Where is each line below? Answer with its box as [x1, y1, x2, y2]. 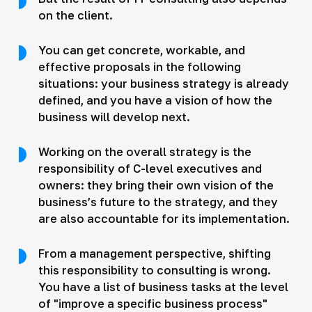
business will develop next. [38, 109, 190, 124]
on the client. [38, 8, 113, 22]
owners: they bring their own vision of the [38, 178, 274, 192]
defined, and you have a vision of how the [38, 93, 272, 107]
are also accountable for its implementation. [38, 211, 290, 226]
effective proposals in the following [38, 59, 241, 74]
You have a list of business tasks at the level [38, 279, 288, 294]
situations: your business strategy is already [38, 76, 289, 91]
